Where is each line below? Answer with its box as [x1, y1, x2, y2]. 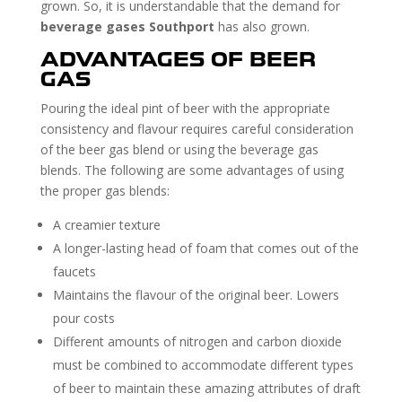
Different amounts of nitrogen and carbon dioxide [52, 332, 342, 350]
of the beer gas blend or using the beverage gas [39, 140, 319, 158]
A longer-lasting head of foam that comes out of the [52, 239, 359, 257]
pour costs [52, 309, 115, 327]
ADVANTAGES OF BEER [39, 47, 316, 71]
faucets [52, 262, 96, 280]
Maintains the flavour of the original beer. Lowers [52, 285, 339, 303]
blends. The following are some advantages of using [39, 161, 344, 179]
